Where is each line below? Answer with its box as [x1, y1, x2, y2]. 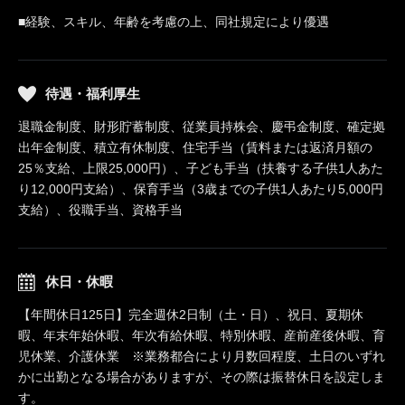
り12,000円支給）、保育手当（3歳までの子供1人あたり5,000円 [18, 181, 383, 196]
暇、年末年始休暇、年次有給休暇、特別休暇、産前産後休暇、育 [18, 327, 385, 343]
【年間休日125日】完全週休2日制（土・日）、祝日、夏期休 [18, 306, 363, 322]
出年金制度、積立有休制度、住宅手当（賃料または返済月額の [18, 139, 372, 155]
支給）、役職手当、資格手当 [18, 202, 183, 217]
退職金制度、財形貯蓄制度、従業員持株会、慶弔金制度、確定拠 [18, 118, 385, 134]
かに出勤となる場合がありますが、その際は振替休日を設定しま [18, 369, 385, 384]
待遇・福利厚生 [45, 85, 140, 101]
